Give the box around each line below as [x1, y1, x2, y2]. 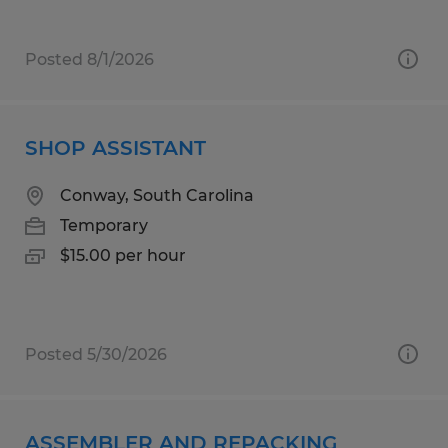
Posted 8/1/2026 [25, 49, 154, 69]
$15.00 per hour [60, 245, 186, 265]
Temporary [60, 215, 148, 235]
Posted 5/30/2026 [25, 344, 167, 364]
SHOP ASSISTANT [25, 135, 206, 160]
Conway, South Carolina [60, 185, 254, 205]
